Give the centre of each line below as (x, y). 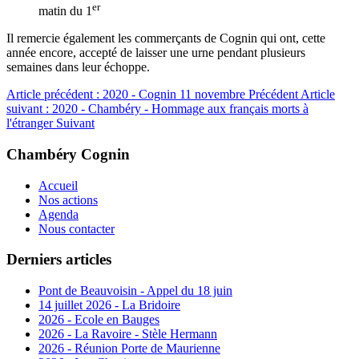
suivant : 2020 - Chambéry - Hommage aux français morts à (157, 109)
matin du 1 (65, 11)
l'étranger (31, 123)
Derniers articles (59, 260)
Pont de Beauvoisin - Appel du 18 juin (135, 291)
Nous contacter (77, 228)
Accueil (58, 185)
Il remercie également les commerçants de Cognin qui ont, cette (166, 38)
